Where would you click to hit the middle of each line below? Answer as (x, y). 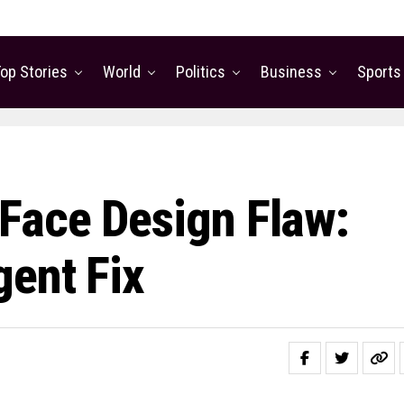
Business (291, 72)
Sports (379, 72)
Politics (201, 72)
